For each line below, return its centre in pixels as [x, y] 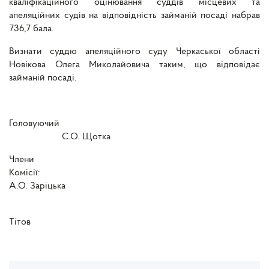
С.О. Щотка [60, 137]
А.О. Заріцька [37, 186]
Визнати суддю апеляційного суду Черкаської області [134, 52]
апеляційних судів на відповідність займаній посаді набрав [134, 16]
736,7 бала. [32, 29]
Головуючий [134, 124]
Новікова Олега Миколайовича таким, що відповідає [134, 65]
